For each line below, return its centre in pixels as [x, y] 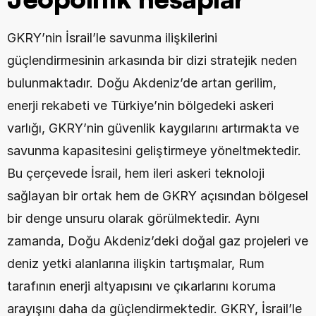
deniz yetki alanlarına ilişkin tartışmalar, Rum [136, 263]
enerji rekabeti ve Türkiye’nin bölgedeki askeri [140, 105]
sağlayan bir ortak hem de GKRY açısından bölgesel [158, 196]
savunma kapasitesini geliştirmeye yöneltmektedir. [154, 151]
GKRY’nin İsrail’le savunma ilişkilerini [112, 38]
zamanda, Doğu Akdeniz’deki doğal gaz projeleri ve [158, 241]
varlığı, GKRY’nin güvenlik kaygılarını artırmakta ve [153, 128]
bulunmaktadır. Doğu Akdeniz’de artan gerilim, [142, 83]
